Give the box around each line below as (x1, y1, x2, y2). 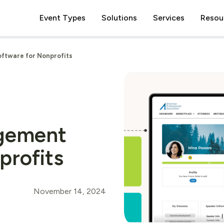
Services (153, 13, 184, 22)
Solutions (101, 13, 137, 22)
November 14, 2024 (33, 186, 106, 196)
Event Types (39, 13, 85, 22)
